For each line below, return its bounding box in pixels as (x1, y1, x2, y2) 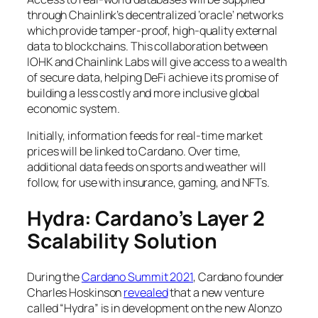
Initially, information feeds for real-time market (27, 128, 263, 144)
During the (27, 269, 82, 285)
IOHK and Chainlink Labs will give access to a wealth (27, 53, 287, 70)
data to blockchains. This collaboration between (27, 38, 268, 54)
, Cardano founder (193, 269, 285, 285)
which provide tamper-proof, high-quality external (27, 22, 278, 38)
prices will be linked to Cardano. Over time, (27, 143, 241, 160)
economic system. (27, 100, 122, 116)
